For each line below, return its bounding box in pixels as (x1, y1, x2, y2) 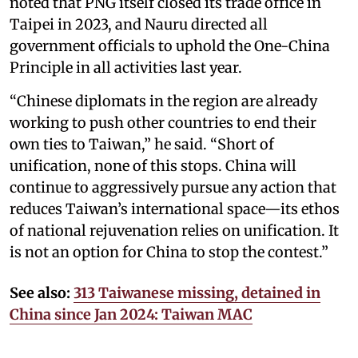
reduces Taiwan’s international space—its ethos (10, 199, 340, 218)
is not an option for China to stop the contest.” (10, 242, 328, 261)
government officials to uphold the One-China (10, 36, 330, 55)
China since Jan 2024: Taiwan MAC (10, 304, 253, 324)
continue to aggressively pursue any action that (10, 177, 336, 197)
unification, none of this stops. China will (10, 156, 296, 175)
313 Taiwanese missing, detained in (74, 283, 320, 302)
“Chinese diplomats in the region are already (10, 91, 317, 110)
